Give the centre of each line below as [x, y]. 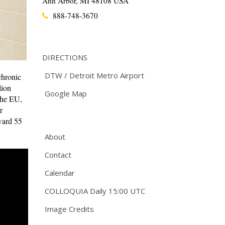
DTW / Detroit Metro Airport [94, 76]
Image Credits [69, 209]
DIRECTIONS [65, 58]
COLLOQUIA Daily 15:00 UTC [95, 191]
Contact [58, 155]
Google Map [66, 94]
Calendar [60, 173]
